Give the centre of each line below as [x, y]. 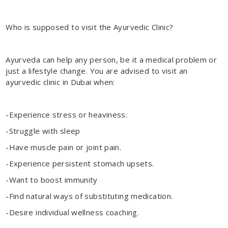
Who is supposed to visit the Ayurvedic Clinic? [90, 27]
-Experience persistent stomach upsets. [80, 163]
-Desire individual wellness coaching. [73, 212]
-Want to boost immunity [52, 179]
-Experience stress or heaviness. [67, 114]
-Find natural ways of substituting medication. [89, 196]
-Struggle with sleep [43, 131]
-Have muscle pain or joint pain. [64, 147]
